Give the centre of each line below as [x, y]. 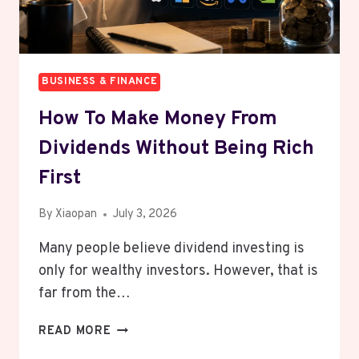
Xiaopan [77, 215]
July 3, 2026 [145, 215]
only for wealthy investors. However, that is [178, 272]
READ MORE [75, 332]
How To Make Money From [158, 119]
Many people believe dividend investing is [171, 249]
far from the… [85, 294]
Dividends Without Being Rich [176, 149]
